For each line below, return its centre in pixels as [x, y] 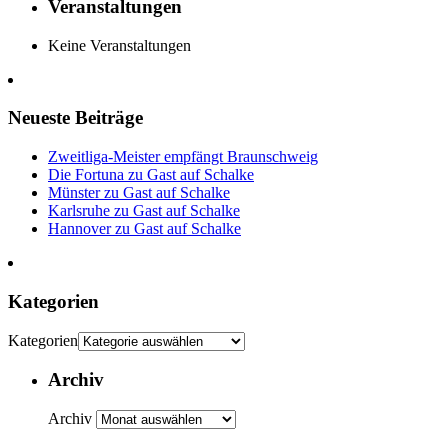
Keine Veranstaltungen [119, 45]
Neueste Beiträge [75, 118]
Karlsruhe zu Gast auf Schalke [144, 211]
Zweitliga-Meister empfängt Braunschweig [183, 157]
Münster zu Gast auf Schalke [139, 193]
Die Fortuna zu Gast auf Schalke [151, 175]
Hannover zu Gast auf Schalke [144, 229]
